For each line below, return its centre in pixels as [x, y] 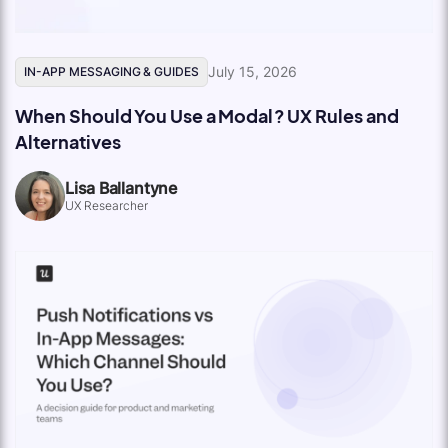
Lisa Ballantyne [121, 187]
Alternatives [68, 141]
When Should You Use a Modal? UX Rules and [207, 115]
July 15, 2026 [252, 71]
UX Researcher [106, 205]
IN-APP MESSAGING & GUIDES [112, 71]
